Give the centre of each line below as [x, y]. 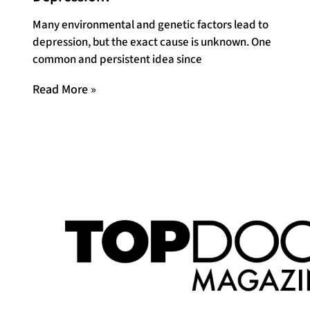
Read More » [64, 90]
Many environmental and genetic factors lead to [151, 25]
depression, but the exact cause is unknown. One [152, 43]
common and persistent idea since [117, 60]
